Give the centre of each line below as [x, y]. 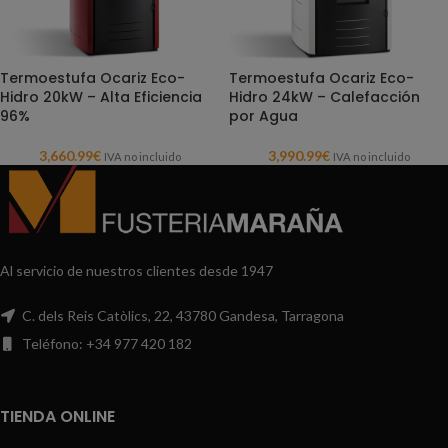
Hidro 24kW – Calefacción [324, 97]
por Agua [263, 116]
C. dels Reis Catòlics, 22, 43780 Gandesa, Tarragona [181, 315]
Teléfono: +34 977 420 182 [105, 343]
